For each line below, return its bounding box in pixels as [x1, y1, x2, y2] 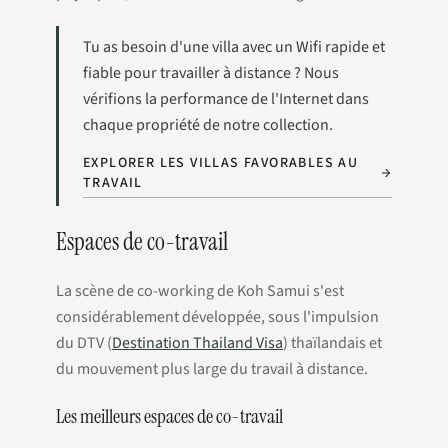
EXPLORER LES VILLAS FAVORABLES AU [83, 153, 359, 174]
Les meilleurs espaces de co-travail [56, 403, 283, 430]
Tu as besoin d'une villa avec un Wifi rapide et [83, 36, 385, 59]
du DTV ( [56, 332, 112, 355]
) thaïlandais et [283, 332, 382, 355]
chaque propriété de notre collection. [83, 114, 333, 137]
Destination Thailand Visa [112, 332, 283, 355]
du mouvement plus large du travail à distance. [56, 358, 368, 381]
